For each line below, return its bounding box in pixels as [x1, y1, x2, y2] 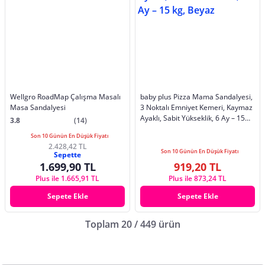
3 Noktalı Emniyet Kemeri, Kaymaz [140, 102, 253, 112]
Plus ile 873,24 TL [169, 173, 227, 183]
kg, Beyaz [140, 123, 172, 134]
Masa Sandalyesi [10, 102, 66, 112]
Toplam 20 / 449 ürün [85, 217, 180, 231]
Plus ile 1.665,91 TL [35, 173, 99, 183]
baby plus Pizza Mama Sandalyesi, [140, 91, 253, 102]
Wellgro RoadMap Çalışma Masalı [10, 91, 121, 102]
